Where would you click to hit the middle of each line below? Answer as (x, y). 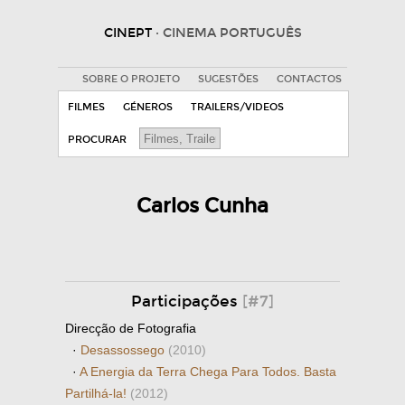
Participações (187, 301)
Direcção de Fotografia (131, 328)
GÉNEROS (148, 107)
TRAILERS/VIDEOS (237, 107)
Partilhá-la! (98, 393)
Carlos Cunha (202, 206)
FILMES (86, 107)
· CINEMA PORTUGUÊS (228, 33)
